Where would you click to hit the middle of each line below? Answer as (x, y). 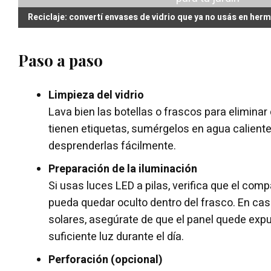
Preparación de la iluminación (123, 169)
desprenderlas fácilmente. (112, 146)
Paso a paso (60, 60)
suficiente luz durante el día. (116, 237)
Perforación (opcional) (106, 260)
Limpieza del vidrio (96, 95)
